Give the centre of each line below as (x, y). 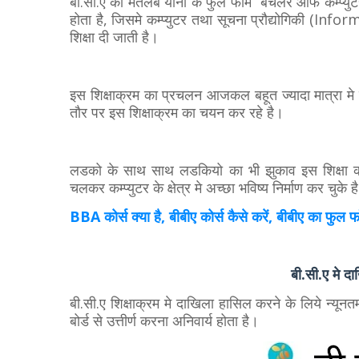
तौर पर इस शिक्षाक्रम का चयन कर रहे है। (177, 112)
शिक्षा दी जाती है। (114, 37)
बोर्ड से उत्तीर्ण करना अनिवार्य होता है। (164, 321)
